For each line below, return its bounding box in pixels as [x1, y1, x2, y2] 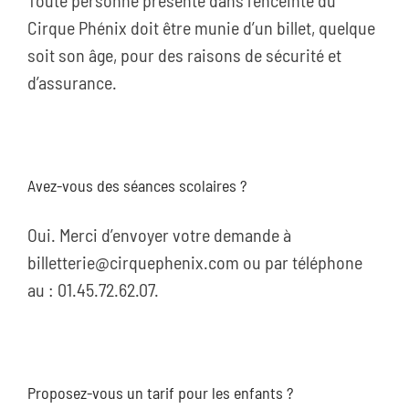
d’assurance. [27, 71, 117, 93]
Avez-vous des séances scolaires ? [27, 175, 246, 195]
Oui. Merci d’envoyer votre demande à [27, 224, 291, 246]
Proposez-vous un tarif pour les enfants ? [27, 383, 293, 403]
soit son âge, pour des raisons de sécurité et [27, 44, 341, 66]
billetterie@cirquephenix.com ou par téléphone [27, 251, 362, 273]
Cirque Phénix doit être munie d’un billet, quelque [27, 16, 375, 38]
